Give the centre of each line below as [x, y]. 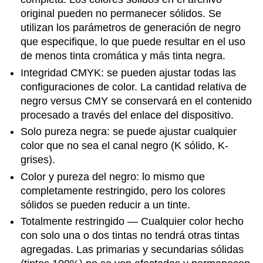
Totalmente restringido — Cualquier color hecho [132, 221]
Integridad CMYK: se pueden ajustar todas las [129, 73]
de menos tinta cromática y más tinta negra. [123, 56]
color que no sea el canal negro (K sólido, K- [125, 146]
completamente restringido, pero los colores [123, 190]
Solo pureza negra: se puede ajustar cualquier [129, 132]
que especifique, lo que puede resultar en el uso [133, 42]
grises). [38, 160]
